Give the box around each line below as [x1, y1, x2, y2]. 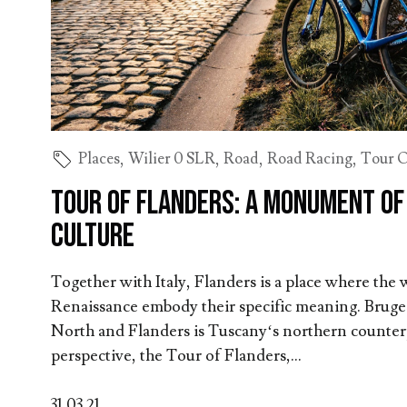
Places [78, 149, 121, 169]
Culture [51, 217, 135, 256]
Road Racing [267, 149, 353, 169]
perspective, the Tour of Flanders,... [51, 345, 303, 366]
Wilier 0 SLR [128, 149, 216, 169]
